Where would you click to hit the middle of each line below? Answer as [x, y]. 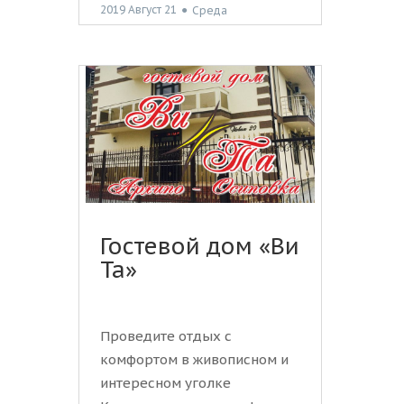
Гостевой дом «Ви [200, 247]
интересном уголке [165, 383]
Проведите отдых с [166, 336]
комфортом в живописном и [194, 360]
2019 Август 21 [138, 10]
